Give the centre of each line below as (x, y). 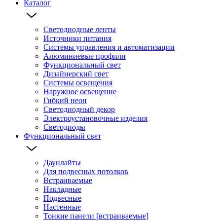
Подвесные (62, 198)
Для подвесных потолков (86, 171)
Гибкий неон (65, 100)
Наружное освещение (80, 91)
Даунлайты (62, 162)
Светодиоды (64, 127)
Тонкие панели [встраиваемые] (96, 216)
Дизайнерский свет (76, 74)
